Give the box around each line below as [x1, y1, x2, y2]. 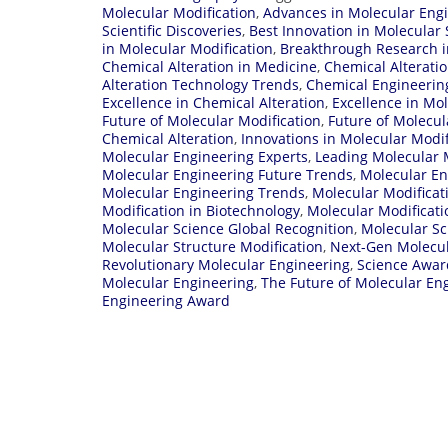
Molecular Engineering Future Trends [102, 164, 353, 184]
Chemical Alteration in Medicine [102, 56, 317, 76]
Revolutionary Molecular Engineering [102, 254, 350, 274]
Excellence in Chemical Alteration [102, 92, 325, 112]
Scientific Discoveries [102, 20, 242, 40]
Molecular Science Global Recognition [102, 218, 354, 238]
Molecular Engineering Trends [102, 182, 305, 202]
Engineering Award [102, 290, 230, 310]
